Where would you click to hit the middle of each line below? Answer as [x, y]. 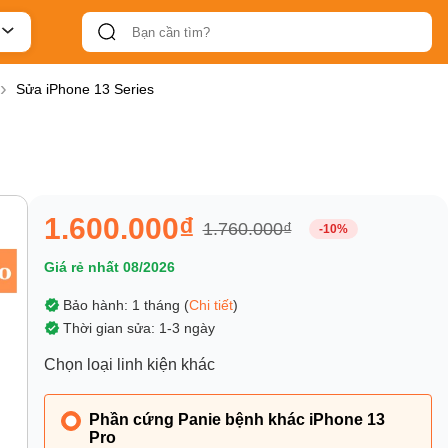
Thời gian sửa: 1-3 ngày [138, 328]
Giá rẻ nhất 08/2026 [109, 267]
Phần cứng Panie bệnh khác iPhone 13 [236, 420]
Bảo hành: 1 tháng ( [125, 305]
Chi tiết [210, 305]
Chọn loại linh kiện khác [129, 365]
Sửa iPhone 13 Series [85, 89]
